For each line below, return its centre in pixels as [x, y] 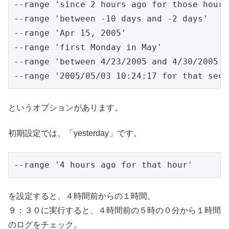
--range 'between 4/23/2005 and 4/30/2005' [119, 62]
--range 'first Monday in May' [88, 48]
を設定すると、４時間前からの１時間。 [82, 196]
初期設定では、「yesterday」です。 [75, 133]
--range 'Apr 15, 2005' [70, 33]
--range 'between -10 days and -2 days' [111, 19]
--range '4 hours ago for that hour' [103, 165]
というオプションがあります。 [65, 107]
